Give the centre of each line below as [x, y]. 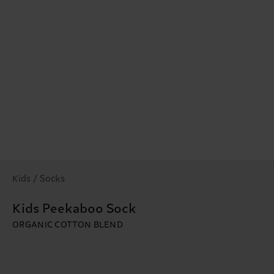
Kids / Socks [39, 179]
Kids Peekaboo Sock [74, 209]
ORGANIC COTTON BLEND [68, 225]
